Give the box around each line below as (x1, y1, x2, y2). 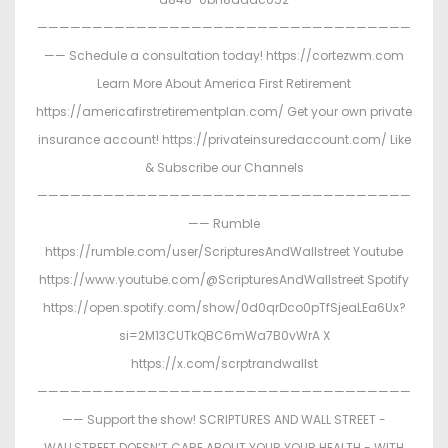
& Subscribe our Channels (144, 159, 304, 177)
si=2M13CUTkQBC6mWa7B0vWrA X (118, 327, 330, 345)
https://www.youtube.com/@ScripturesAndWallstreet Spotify (39, 271, 409, 289)
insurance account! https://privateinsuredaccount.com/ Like (37, 131, 411, 149)
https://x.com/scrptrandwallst (130, 355, 318, 373)
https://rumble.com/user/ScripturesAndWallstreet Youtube (45, 243, 403, 261)
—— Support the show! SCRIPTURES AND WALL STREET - (62, 411, 386, 429)
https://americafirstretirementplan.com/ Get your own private (36, 103, 412, 121)
